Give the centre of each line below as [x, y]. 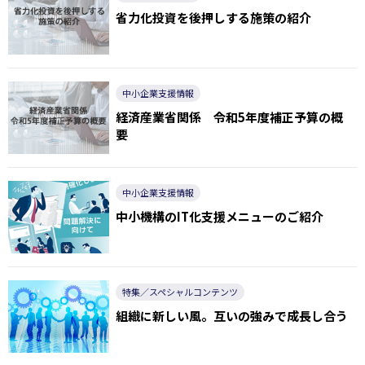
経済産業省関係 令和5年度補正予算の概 [229, 117]
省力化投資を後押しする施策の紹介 [213, 17]
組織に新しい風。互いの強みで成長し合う [231, 315]
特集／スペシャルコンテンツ [180, 291]
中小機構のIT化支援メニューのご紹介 [219, 216]
